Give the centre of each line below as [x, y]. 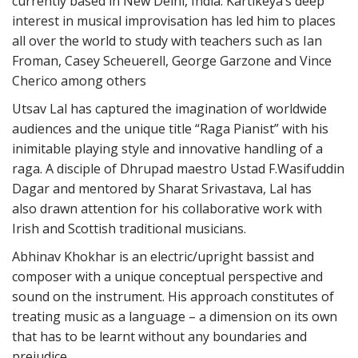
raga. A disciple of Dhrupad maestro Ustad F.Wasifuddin [178, 169]
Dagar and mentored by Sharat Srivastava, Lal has [162, 189]
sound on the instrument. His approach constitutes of [173, 297]
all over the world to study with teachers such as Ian [167, 41]
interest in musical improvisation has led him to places [174, 21]
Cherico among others [79, 81]
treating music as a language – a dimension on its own [175, 317]
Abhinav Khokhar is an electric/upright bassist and [163, 257]
